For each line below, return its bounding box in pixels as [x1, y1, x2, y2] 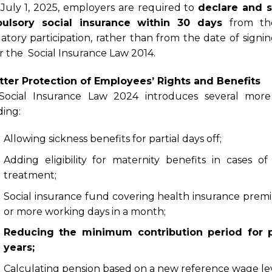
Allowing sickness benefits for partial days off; [3, 133, 222, 145]
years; [3, 242, 35, 254]
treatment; [3, 169, 56, 181]
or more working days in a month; [3, 205, 166, 217]
